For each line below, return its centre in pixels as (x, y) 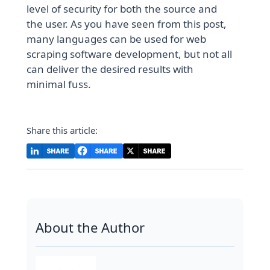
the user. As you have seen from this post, (127, 24)
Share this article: (62, 130)
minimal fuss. (59, 84)
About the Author (90, 228)
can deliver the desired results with (110, 69)
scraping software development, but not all (130, 54)
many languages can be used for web (117, 39)
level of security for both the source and (122, 9)
